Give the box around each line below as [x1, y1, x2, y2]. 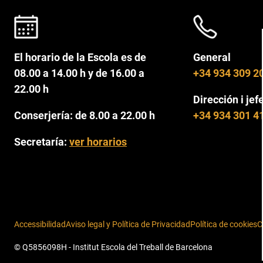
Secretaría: [14, 135, 69, 148]
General [193, 50, 231, 63]
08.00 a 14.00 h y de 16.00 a [14, 66, 144, 79]
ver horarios [69, 135, 127, 148]
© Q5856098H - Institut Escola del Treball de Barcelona [14, 242, 213, 252]
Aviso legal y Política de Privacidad [65, 219, 190, 230]
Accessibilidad [14, 219, 66, 230]
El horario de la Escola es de [14, 50, 146, 63]
